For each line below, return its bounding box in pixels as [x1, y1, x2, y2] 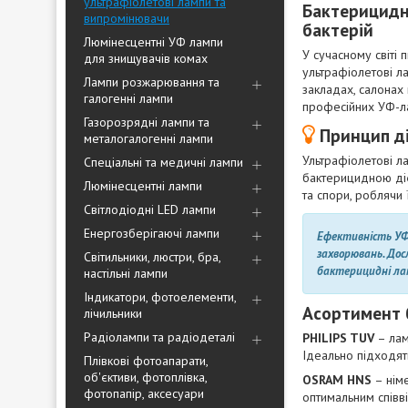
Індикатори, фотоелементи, [84, 289, 236, 305]
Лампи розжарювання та [84, 74, 219, 90]
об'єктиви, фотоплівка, [84, 369, 207, 385]
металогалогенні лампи [84, 130, 213, 147]
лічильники [84, 305, 142, 321]
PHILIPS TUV [302, 330, 374, 346]
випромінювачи [84, 10, 169, 26]
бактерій [302, 18, 373, 41]
